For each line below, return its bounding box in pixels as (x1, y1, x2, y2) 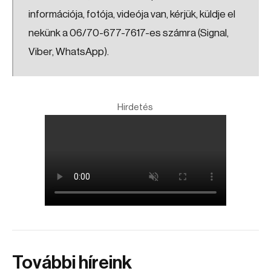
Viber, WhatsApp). (28, 47, 109, 57)
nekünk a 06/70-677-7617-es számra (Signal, (28, 28, 229, 38)
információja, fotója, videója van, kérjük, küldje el (28, 9, 235, 19)
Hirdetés (117, 103, 154, 112)
